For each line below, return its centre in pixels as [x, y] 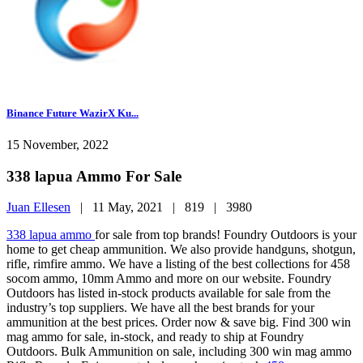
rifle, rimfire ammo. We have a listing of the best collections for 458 [178, 264]
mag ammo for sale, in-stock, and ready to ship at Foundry [155, 337]
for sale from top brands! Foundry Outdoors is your [226, 235]
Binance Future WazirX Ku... [73, 113]
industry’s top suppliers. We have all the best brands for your [160, 308]
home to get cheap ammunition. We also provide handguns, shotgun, [181, 250]
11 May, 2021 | [139, 207]
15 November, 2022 [58, 144]
